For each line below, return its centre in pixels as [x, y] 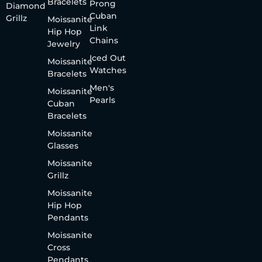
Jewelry [64, 44]
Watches [108, 70]
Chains [104, 41]
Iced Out [107, 58]
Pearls [102, 100]
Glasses [63, 146]
